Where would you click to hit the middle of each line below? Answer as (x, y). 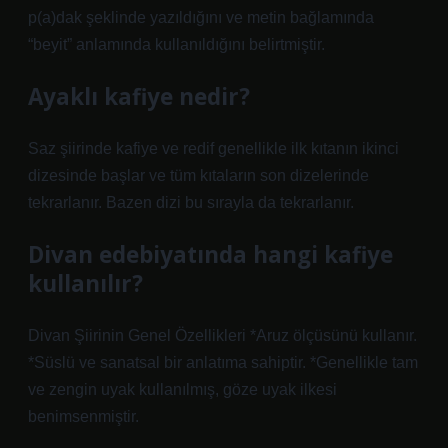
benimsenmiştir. (83, 416)
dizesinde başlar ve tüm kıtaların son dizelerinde (198, 175)
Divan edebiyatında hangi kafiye (210, 254)
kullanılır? (85, 283)
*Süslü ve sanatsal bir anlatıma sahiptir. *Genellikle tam (223, 362)
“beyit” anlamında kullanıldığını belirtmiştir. (176, 44)
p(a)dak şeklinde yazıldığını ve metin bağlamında (201, 17)
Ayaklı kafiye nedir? (139, 96)
